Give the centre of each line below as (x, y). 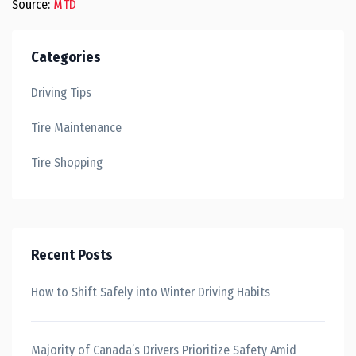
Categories (66, 57)
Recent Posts (72, 255)
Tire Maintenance (76, 128)
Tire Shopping (67, 163)
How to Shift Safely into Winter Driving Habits (151, 292)
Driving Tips (61, 93)
